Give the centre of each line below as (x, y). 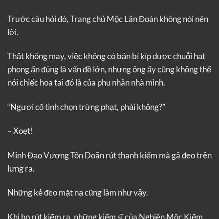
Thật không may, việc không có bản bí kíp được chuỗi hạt (106, 56)
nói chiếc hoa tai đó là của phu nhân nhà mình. (86, 83)
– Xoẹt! (20, 131)
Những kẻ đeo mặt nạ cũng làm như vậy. (78, 193)
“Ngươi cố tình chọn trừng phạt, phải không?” (86, 107)
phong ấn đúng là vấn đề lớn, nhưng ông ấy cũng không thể (109, 69)
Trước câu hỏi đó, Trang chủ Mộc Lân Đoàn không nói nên (108, 19)
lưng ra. (21, 168)
